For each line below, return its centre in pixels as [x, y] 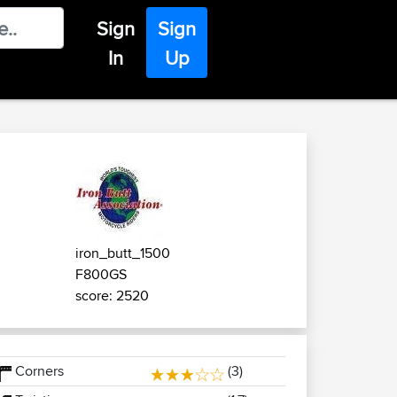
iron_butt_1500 [123, 253]
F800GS [101, 274]
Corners [37, 371]
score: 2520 [112, 296]
